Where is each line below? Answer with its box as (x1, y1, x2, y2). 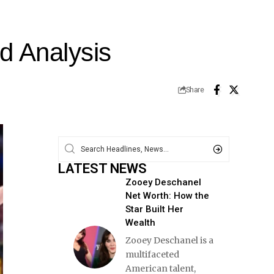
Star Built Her (125, 203, 183, 215)
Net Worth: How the (125, 190, 209, 201)
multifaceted (125, 248, 179, 260)
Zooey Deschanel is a (125, 234, 213, 246)
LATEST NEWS (57, 160, 147, 176)
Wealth (125, 217, 155, 228)
